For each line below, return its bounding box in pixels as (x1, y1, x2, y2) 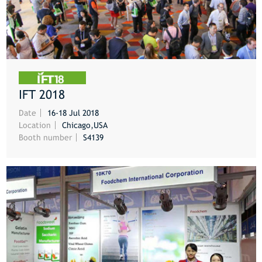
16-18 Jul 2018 (44, 108, 99, 118)
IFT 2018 (18, 87, 65, 102)
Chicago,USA (59, 120, 108, 130)
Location (18, 120, 51, 130)
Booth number (18, 133, 72, 143)
